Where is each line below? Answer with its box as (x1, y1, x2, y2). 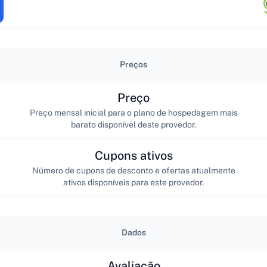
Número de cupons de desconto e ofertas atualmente (32, 165, 235, 175)
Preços (120, 60, 147, 69)
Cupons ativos (94, 148, 173, 163)
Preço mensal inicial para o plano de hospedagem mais (29, 107, 238, 117)
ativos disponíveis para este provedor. (63, 177, 204, 187)
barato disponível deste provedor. (71, 119, 196, 129)
